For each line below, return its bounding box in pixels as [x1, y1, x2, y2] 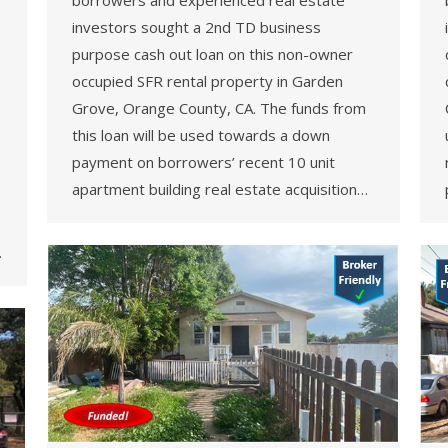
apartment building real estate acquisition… [72, 179, 368, 200]
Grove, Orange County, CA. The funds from [72, 98, 366, 119]
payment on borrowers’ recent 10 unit [72, 152, 335, 173]
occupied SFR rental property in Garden [72, 71, 343, 92]
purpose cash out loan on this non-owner [72, 44, 353, 65]
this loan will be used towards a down [72, 125, 330, 146]
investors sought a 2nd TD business [72, 17, 321, 38]
